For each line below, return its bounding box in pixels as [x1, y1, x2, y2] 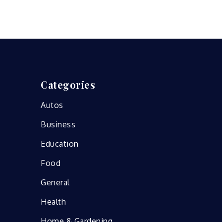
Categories [41, 77, 95, 91]
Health [41, 196, 66, 207]
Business [41, 119, 75, 129]
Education [41, 138, 79, 149]
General [41, 177, 70, 187]
